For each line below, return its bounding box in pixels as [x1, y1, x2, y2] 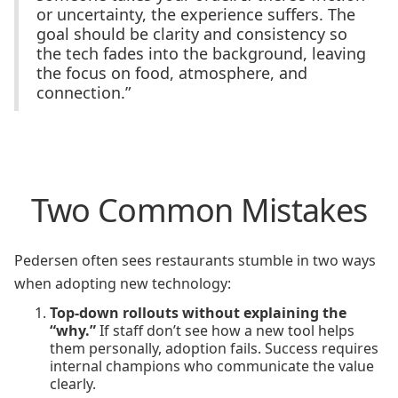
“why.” [50, 321, 96, 340]
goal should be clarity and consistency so [36, 23, 347, 44]
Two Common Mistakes [30, 188, 368, 232]
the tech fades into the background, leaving [36, 43, 366, 64]
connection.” [36, 82, 131, 103]
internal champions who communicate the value [50, 356, 374, 376]
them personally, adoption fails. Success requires [50, 338, 378, 358]
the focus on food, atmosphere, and [36, 62, 307, 84]
